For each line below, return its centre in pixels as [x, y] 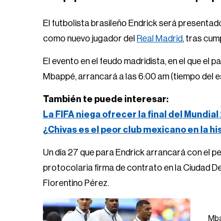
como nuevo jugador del [90, 38]
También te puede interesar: [106, 99]
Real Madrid [160, 38]
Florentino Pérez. [76, 183]
